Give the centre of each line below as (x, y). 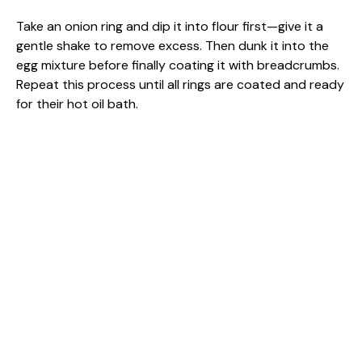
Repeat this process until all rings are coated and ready (180, 84)
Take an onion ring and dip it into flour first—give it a (170, 26)
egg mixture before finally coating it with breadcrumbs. (178, 65)
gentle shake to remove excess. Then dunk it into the (173, 45)
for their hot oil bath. (77, 103)
